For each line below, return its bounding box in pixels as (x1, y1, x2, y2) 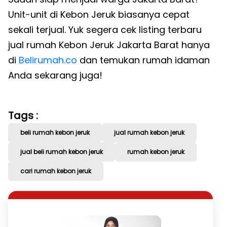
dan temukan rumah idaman (77, 54, 210, 66)
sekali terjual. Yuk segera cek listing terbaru (8, 23, 202, 36)
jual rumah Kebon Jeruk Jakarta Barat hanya (8, 39, 210, 51)
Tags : (8, 108, 38, 123)
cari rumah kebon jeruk (20, 167, 91, 175)
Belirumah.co (19, 54, 77, 66)
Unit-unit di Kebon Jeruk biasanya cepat (8, 8, 190, 21)
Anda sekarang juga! (8, 69, 102, 82)
